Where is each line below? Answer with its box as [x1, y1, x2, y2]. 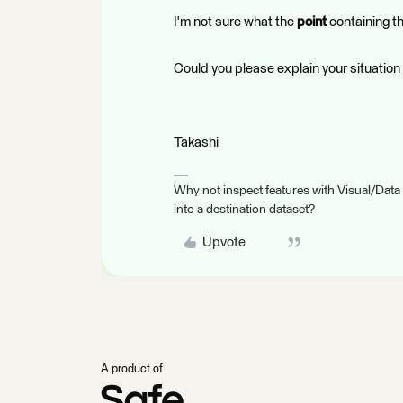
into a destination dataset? [174, 203, 315, 216]
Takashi [174, 136, 219, 149]
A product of [101, 363, 163, 375]
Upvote [201, 236, 246, 249]
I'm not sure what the [174, 15, 297, 29]
